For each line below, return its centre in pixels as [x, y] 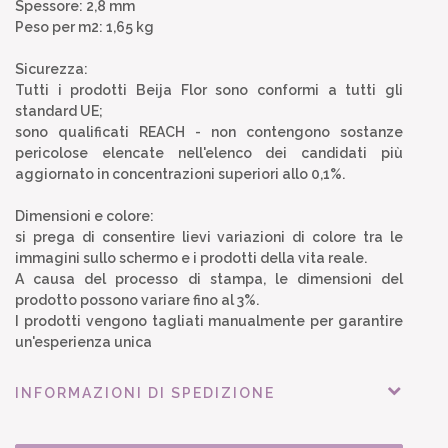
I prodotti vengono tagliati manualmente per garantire [209, 320]
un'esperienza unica [83, 341]
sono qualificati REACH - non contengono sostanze [209, 131]
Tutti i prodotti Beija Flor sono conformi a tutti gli [209, 89]
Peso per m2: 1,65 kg [84, 26]
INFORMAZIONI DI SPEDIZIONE [145, 392]
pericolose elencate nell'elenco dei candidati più [209, 152]
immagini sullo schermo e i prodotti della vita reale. [191, 257]
